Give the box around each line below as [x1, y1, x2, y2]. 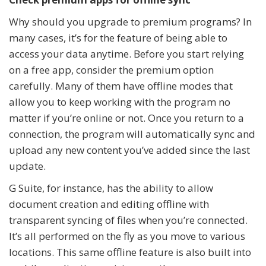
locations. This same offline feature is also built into [9, 245, 251, 259]
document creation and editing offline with [9, 197, 209, 211]
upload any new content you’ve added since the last [9, 142, 250, 157]
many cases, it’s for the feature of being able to [9, 30, 227, 45]
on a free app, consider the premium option [9, 62, 214, 77]
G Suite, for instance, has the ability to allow [9, 180, 213, 195]
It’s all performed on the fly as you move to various [9, 229, 245, 243]
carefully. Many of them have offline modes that [9, 78, 233, 93]
